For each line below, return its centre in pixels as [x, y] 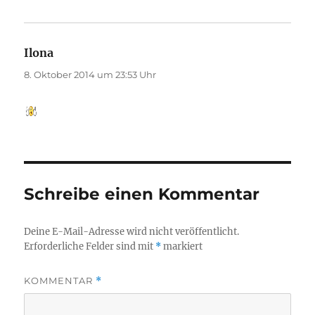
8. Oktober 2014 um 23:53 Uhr [90, 74]
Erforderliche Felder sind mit [90, 246]
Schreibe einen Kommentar [142, 194]
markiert [182, 246]
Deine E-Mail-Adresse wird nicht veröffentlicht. [132, 231]
